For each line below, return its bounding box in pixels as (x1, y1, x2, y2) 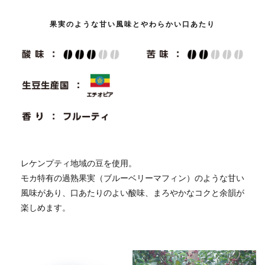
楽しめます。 (21, 202, 70, 213)
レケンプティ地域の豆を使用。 (21, 158, 137, 169)
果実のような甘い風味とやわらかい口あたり (50, 20, 215, 29)
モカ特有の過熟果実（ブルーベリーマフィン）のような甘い (21, 173, 244, 183)
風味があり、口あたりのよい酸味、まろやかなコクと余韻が (21, 188, 244, 198)
